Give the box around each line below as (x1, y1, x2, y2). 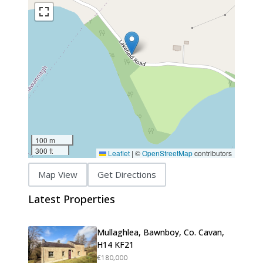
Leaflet (106, 147, 130, 158)
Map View (38, 168, 77, 181)
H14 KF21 (97, 238, 134, 250)
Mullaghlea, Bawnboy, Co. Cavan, (97, 226, 225, 238)
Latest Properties (28, 191, 115, 206)
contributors (193, 147, 232, 158)
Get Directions (97, 168, 156, 181)
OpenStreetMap (142, 147, 193, 158)
